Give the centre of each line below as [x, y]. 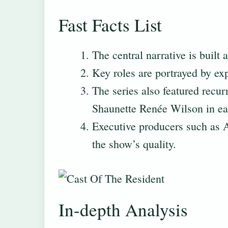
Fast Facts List [110, 25]
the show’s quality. [134, 144]
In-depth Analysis [123, 210]
